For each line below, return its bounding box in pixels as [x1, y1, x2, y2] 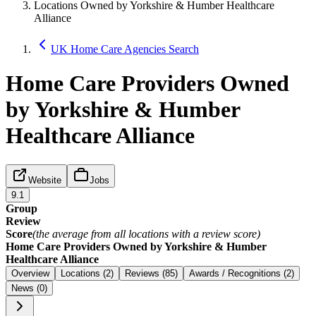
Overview [11, 267, 49, 279]
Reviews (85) [162, 267, 178, 279]
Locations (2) [103, 267, 114, 279]
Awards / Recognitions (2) [189, 267, 294, 279]
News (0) [11, 282, 47, 293]
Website [28, 174, 61, 186]
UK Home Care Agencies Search [51, 43, 199, 55]
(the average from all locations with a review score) [32, 227, 260, 240]
